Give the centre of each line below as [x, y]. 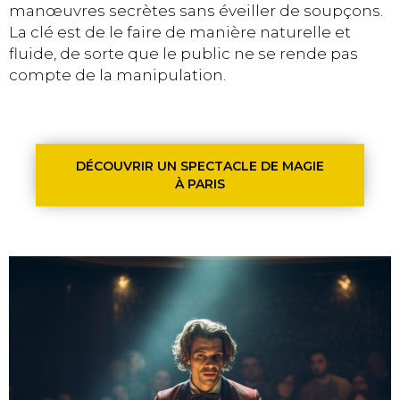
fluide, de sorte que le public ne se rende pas [183, 54]
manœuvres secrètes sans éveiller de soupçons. [196, 11]
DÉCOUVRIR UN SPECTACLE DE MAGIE [200, 166]
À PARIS [200, 183]
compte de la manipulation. [117, 75]
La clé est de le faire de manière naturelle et [180, 33]
